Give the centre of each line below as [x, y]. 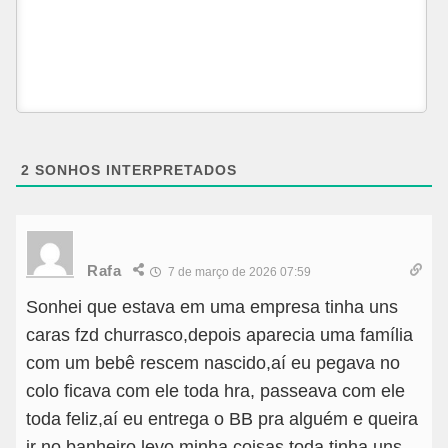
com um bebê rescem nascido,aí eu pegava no [213, 363]
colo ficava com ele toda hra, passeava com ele [215, 391]
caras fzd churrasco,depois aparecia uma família [219, 335]
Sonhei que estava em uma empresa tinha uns [212, 307]
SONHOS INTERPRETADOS [133, 170]
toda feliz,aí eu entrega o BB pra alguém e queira [222, 419]
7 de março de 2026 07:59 [237, 272]
